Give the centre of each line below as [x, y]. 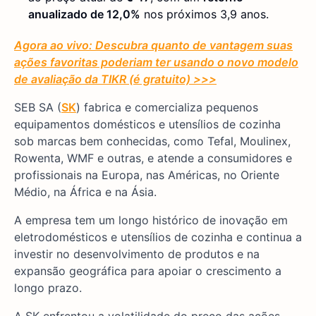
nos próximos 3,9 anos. [205, 14]
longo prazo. [48, 288]
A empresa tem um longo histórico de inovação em [151, 220]
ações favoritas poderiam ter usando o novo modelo [156, 62]
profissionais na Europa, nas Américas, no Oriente [147, 175]
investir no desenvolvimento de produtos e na [137, 254]
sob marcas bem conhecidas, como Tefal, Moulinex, [152, 141]
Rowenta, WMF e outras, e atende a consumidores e [153, 158]
